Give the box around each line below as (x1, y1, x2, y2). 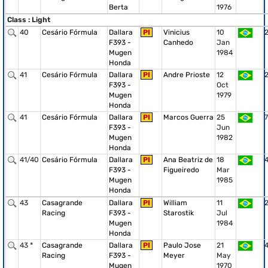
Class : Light (7, 16, 50, 24)
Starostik (163, 209, 194, 217)
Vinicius (163, 28, 190, 36)
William (163, 199, 187, 207)
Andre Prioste (163, 71, 210, 79)
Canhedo (163, 38, 193, 47)
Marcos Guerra (163, 113, 214, 121)
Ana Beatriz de (163, 156, 213, 164)
